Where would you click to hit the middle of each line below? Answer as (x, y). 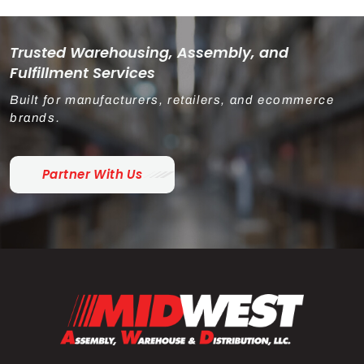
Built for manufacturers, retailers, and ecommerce (172, 100)
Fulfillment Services (82, 72)
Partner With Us (93, 174)
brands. (35, 117)
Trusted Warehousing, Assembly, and (149, 52)
